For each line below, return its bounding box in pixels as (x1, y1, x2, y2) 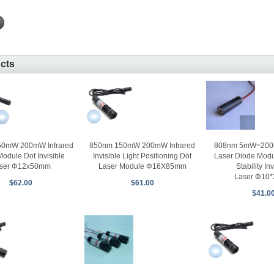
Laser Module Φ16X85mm (98, 162, 187, 171)
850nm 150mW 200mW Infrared (89, 141, 196, 150)
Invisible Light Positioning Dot (93, 152, 192, 161)
